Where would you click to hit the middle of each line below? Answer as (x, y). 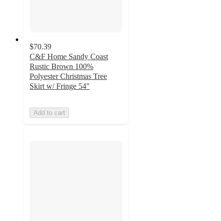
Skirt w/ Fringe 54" (60, 86)
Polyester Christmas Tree (68, 76)
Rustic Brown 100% (61, 66)
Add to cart (49, 112)
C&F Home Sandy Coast (69, 56)
